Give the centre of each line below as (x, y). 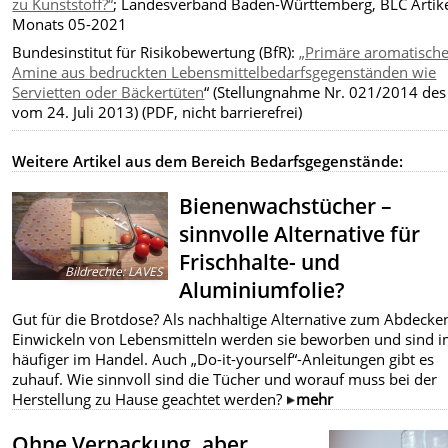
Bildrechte (94, 271)
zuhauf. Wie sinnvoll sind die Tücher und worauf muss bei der (225, 378)
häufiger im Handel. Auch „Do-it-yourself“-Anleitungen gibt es (223, 358)
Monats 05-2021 (70, 23)
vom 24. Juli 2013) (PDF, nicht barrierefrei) (157, 111)
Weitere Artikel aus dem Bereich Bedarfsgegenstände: (208, 161)
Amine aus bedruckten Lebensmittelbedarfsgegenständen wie (224, 71)
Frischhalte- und (260, 262)
